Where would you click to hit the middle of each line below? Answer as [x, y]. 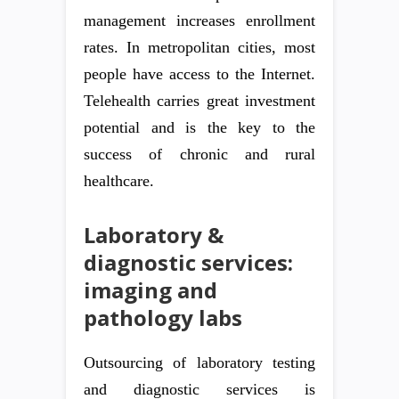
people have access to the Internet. [199, 74]
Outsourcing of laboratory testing [199, 362]
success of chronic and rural [199, 154]
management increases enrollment [199, 20]
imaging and [151, 290]
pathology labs [163, 318]
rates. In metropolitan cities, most [199, 47]
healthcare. [119, 181]
